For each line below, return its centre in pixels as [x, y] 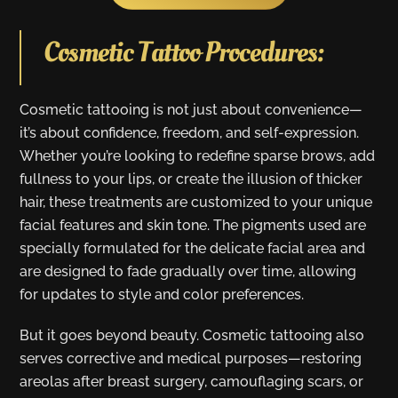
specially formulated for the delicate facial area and [193, 248]
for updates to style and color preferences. [162, 294]
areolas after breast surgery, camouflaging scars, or [192, 382]
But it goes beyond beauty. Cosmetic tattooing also [192, 336]
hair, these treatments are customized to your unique [196, 202]
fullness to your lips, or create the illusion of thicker [191, 179]
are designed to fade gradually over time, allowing [188, 271]
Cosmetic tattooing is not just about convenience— [191, 109]
